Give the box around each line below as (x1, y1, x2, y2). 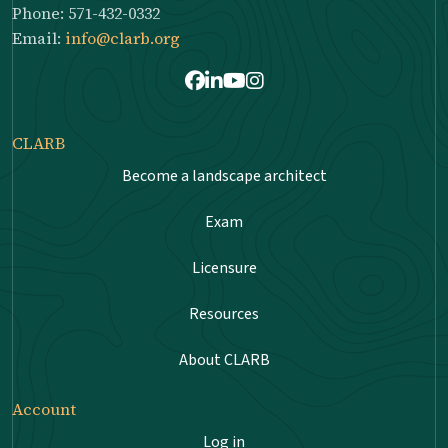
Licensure (191, 256, 257, 279)
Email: (12, 26, 65, 49)
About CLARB (178, 348, 270, 371)
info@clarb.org (65, 26, 180, 49)
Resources (189, 302, 259, 325)
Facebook (183, 70, 258, 93)
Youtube (221, 70, 286, 93)
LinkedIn (203, 70, 275, 93)
